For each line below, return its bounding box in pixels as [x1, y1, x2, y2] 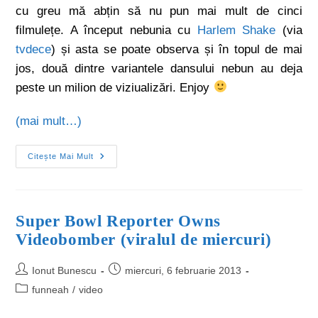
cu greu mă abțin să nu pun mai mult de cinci [16, 4, 302, 18]
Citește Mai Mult [28, 151, 94, 160]
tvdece [16, 42, 52, 56]
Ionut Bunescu [32, 264, 97, 276]
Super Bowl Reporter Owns [16, 212, 221, 230]
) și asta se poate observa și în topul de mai [51, 42, 302, 56]
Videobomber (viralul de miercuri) [16, 230, 272, 248]
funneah [32, 283, 70, 295]
